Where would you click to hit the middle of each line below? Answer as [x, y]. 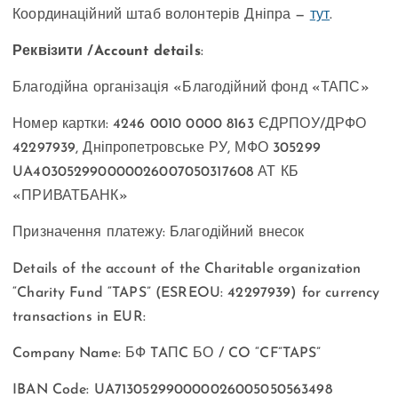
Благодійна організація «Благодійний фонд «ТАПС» [191, 88]
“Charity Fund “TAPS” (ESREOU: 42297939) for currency [196, 294]
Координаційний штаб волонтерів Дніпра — [161, 15]
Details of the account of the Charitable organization [187, 270]
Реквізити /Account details [107, 51]
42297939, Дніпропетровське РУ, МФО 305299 [167, 149]
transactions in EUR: [79, 318]
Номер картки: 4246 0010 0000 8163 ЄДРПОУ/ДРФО [190, 125]
